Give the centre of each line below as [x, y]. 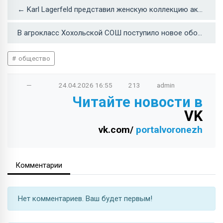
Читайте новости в [137, 102]
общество [33, 58]
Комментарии [39, 165]
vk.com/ [117, 129]
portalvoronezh [169, 129]
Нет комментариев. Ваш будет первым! [85, 198]
